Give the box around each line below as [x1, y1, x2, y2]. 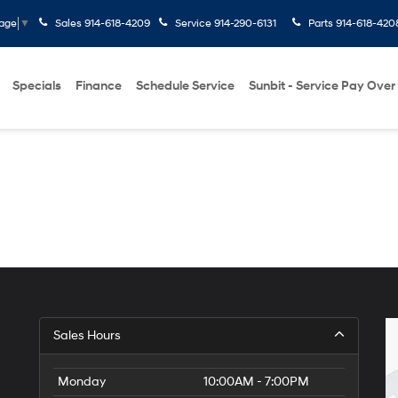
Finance [76, 78, 122, 93]
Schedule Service [136, 78, 235, 93]
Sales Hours [53, 328, 121, 343]
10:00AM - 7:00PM [203, 374, 309, 389]
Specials [12, 78, 61, 93]
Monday [58, 374, 106, 389]
